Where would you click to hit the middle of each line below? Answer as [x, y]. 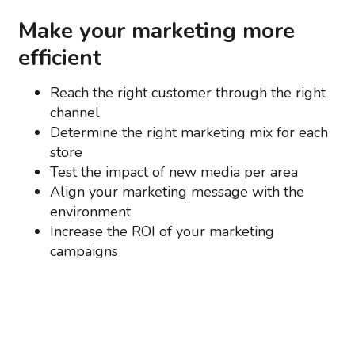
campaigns [84, 251]
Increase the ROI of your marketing [162, 231]
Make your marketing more [156, 31]
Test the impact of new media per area [174, 172]
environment [90, 212]
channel [74, 113]
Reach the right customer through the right [187, 93]
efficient [59, 58]
